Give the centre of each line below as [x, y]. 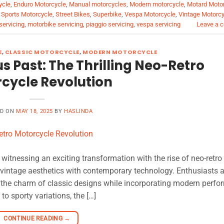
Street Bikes [73, 14]
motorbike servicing [55, 24]
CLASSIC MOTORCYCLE [42, 52]
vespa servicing [158, 24]
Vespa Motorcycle [150, 14]
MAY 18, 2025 [34, 111]
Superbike [107, 14]
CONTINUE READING [34, 218]
